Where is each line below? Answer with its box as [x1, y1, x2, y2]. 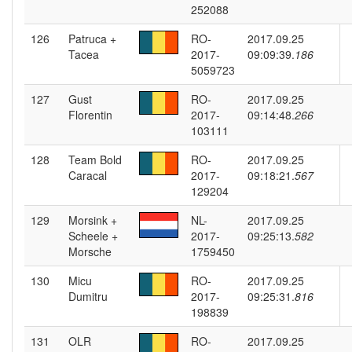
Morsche [68, 244, 112, 259]
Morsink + [68, 212, 117, 228]
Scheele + [68, 228, 118, 244]
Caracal [68, 167, 107, 183]
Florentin [68, 107, 112, 123]
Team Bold [68, 152, 122, 167]
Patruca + [68, 31, 116, 46]
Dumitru [68, 288, 108, 304]
